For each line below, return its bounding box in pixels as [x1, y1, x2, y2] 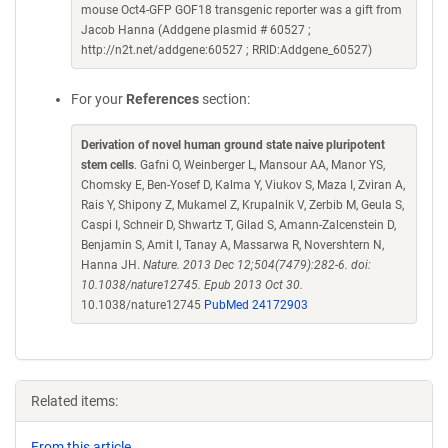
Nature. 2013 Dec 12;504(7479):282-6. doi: [143, 258, 371, 272]
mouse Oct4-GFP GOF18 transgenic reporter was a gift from [81, 3, 402, 17]
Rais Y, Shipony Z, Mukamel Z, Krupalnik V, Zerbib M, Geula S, [81, 198, 404, 212]
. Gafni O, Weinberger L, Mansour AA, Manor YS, [134, 158, 385, 172]
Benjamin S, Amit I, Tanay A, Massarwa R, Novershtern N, [81, 238, 384, 252]
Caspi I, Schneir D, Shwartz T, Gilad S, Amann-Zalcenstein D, [81, 218, 396, 232]
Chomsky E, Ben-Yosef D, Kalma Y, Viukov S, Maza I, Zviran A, [81, 178, 405, 192]
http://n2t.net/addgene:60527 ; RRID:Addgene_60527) [81, 43, 372, 57]
